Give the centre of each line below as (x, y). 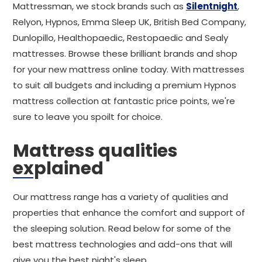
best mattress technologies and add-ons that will (123, 244)
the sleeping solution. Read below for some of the (122, 228)
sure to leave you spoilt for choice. (88, 117)
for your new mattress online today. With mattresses (129, 69)
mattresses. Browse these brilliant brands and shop (125, 54)
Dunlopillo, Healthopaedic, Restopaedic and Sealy (120, 38)
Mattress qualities (95, 151)
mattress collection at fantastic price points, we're (124, 101)
